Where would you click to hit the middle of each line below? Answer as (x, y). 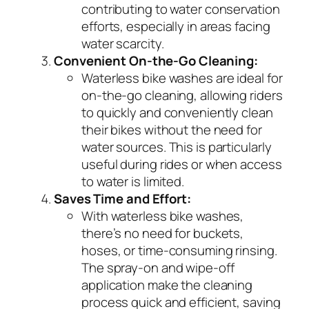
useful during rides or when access (182, 165)
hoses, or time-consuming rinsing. (179, 251)
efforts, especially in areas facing (176, 27)
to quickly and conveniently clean (177, 113)
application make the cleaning (167, 285)
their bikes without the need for (172, 130)
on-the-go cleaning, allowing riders (182, 96)
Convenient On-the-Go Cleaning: (156, 61)
